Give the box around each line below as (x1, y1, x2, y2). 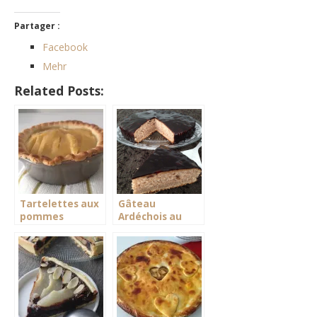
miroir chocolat (118, 223, 194, 236)
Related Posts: (14, 82, 104, 100)
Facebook (42, 40, 88, 54)
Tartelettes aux (20, 197, 99, 211)
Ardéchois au (118, 210, 182, 224)
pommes (20, 210, 64, 224)
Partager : (14, 20, 60, 33)
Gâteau (118, 197, 156, 211)
